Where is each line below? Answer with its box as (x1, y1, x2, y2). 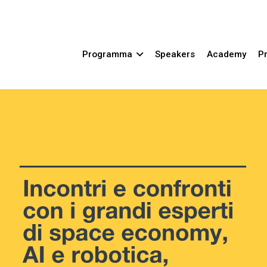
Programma (82, 48, 132, 60)
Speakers (154, 48, 195, 60)
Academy (206, 48, 246, 60)
